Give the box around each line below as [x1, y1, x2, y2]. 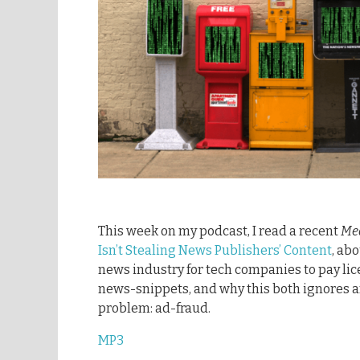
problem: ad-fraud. [98, 301, 211, 317]
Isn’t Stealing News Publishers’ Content [98, 243, 332, 259]
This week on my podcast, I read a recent [98, 223, 341, 239]
